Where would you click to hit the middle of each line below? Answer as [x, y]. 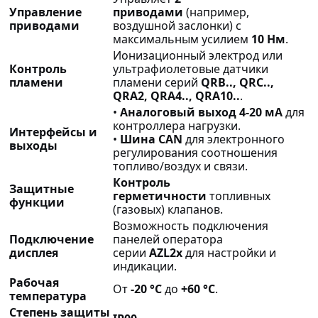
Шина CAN [151, 139]
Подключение [51, 239]
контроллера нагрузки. [177, 125]
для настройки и [229, 252]
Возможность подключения [191, 225]
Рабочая [34, 282]
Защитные [42, 188]
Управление [45, 12]
